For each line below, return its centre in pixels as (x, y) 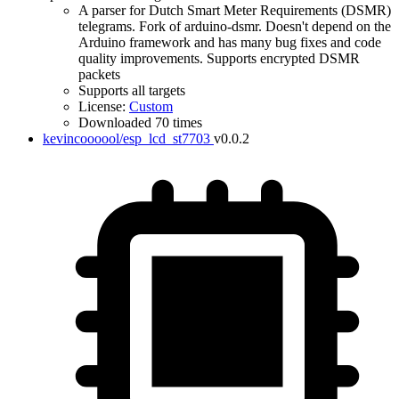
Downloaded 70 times (140, 122)
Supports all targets (132, 90)
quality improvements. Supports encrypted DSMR (219, 58)
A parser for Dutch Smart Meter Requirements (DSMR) (235, 10)
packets (99, 74)
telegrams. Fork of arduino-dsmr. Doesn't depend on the (235, 26)
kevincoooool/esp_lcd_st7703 (126, 138)
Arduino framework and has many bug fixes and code (230, 42)
